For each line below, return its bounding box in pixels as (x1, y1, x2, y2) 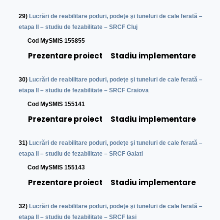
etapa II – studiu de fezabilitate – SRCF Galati (19, 150, 143, 158)
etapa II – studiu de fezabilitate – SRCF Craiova (19, 87, 149, 94)
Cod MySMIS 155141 (19, 101, 85, 108)
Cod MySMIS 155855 (19, 37, 85, 45)
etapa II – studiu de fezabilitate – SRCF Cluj (19, 24, 138, 31)
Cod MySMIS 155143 (19, 164, 85, 171)
